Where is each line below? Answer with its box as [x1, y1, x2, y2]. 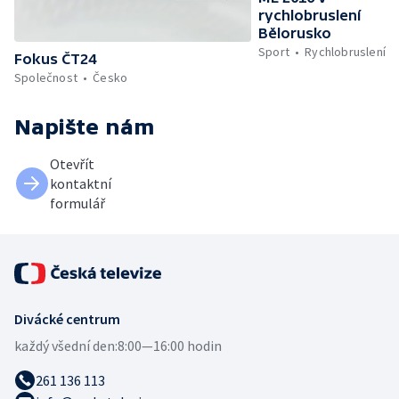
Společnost [14, 69, 77, 86]
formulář [50, 194, 105, 213]
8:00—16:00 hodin [118, 337, 222, 355]
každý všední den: [14, 337, 118, 355]
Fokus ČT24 [14, 51, 96, 68]
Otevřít [50, 155, 94, 174]
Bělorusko [258, 25, 332, 42]
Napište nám [14, 115, 155, 140]
